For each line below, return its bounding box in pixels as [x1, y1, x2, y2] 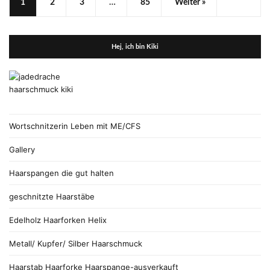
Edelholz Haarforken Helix [9, 215, 107, 225]
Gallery [9, 145, 35, 155]
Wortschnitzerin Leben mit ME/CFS [9, 121, 140, 131]
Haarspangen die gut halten [9, 168, 114, 178]
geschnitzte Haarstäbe [9, 192, 95, 202]
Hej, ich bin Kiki [111, 43, 159, 51]
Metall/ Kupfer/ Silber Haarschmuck [9, 239, 142, 249]
